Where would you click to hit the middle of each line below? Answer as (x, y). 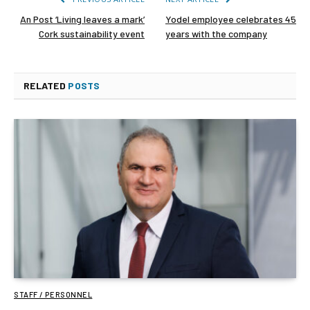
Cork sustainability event (92, 34)
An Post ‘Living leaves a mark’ (82, 19)
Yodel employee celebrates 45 (231, 19)
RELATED (46, 86)
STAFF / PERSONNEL (53, 294)
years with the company (216, 34)
